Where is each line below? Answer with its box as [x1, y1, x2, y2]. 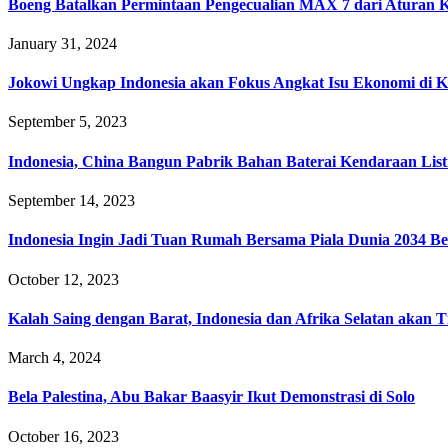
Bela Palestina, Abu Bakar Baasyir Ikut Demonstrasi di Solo [8, 388, 415, 406]
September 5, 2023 [8, 113, 127, 131]
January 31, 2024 [8, 34, 117, 52]
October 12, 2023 [8, 270, 119, 288]
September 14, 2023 [8, 191, 135, 209]
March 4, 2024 [8, 349, 101, 367]
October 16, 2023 [8, 427, 119, 445]
